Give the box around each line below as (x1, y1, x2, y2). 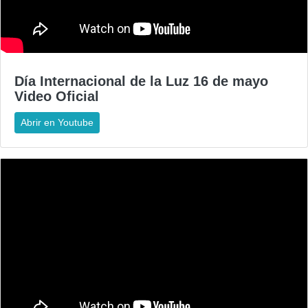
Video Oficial (14, 89, 99, 104)
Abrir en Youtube (21, 117, 93, 129)
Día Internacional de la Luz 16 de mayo (14, 74, 268, 89)
